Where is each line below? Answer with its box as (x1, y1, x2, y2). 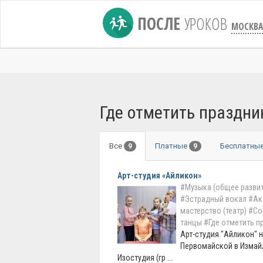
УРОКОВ (184, 12, 227, 35)
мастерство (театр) (180, 206, 247, 215)
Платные (155, 141, 189, 150)
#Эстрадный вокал (180, 194, 247, 204)
